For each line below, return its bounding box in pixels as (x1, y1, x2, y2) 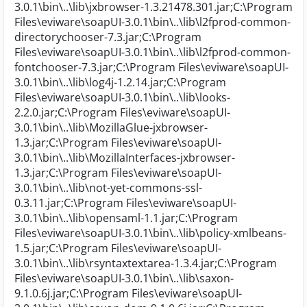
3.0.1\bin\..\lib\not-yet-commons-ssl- (14, 180, 202, 195)
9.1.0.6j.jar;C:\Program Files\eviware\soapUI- (14, 286, 242, 301)
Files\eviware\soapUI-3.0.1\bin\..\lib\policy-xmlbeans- (14, 225, 286, 241)
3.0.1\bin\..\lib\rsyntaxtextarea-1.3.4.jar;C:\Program (14, 256, 277, 271)
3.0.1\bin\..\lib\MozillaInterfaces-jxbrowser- (14, 150, 235, 165)
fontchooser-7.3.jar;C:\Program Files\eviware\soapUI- (14, 60, 288, 75)
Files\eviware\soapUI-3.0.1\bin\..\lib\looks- (14, 90, 230, 105)
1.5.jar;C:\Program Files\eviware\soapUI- (14, 241, 221, 256)
